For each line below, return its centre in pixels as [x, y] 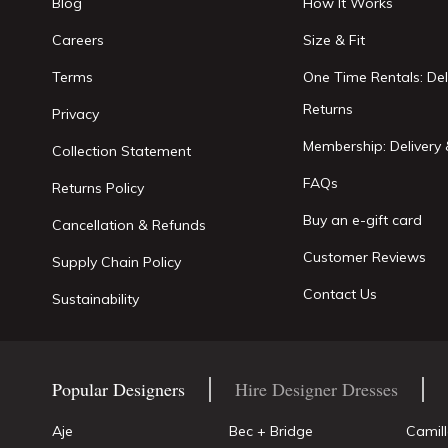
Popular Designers [118, 389]
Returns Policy [98, 188]
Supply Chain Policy [116, 262]
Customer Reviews [365, 257]
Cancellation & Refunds [129, 225]
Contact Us [340, 294]
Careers [78, 40]
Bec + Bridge [271, 431]
